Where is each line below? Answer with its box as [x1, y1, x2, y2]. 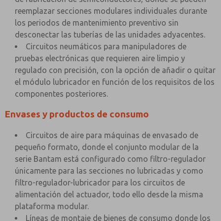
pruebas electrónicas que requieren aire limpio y [15, 54, 185, 63]
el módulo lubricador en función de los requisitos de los [15, 77, 215, 86]
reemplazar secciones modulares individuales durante [15, 6, 207, 15]
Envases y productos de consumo [5, 109, 149, 119]
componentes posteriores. [15, 89, 108, 98]
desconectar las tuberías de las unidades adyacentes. [15, 30, 205, 39]
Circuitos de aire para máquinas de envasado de [26, 131, 198, 140]
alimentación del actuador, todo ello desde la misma [15, 190, 203, 199]
